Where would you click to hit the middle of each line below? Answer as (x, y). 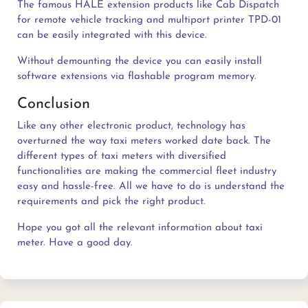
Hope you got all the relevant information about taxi (140, 228)
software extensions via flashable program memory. (137, 76)
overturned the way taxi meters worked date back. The (144, 141)
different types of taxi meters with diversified (122, 156)
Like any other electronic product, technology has (131, 126)
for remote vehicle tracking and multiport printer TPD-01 (149, 20)
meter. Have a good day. (75, 243)
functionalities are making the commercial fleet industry (147, 171)
